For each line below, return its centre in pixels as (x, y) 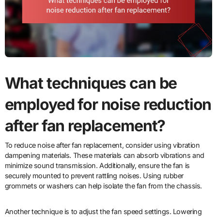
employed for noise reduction (108, 105)
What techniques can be (91, 83)
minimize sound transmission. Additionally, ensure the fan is (97, 165)
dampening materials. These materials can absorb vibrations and (104, 155)
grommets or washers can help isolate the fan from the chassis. (103, 186)
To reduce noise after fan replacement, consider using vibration (102, 145)
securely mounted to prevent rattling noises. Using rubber (94, 175)
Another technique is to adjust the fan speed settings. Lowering (103, 211)
